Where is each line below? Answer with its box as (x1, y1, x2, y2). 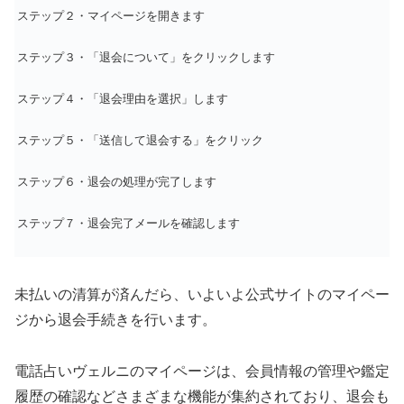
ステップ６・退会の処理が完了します (17, 174, 216, 188)
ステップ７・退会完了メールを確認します (17, 216, 240, 230)
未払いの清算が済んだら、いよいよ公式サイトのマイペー (14, 287, 390, 303)
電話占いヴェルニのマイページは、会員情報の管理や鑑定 (14, 363, 390, 380)
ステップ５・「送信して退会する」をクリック (17, 133, 263, 147)
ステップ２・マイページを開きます (17, 8, 205, 23)
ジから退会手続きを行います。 (14, 312, 216, 328)
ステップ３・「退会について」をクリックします (17, 50, 275, 64)
